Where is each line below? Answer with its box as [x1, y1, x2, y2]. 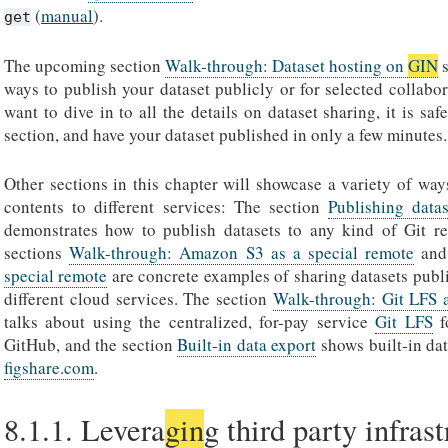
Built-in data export [177, 332, 317, 356]
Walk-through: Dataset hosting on [165, 54, 408, 78]
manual [41, 3, 93, 27]
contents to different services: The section [4, 194, 329, 218]
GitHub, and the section [4, 332, 178, 356]
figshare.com [4, 355, 94, 379]
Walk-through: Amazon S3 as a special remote [69, 240, 415, 264]
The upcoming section [4, 54, 165, 78]
